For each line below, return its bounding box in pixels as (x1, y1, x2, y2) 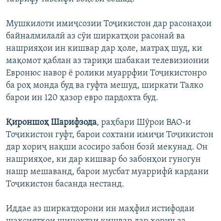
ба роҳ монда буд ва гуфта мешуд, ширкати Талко (6, 81, 203, 91)
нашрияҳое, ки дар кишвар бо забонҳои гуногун (6, 155, 201, 165)
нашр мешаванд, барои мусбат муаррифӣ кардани (6, 167, 209, 177)
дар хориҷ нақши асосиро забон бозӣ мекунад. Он (6, 143, 208, 152)
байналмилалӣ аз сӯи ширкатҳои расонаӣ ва (6, 32, 185, 41)
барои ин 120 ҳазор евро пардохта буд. (6, 93, 158, 103)
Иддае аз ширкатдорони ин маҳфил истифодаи (6, 204, 194, 214)
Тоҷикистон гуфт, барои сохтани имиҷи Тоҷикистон (6, 130, 214, 140)
